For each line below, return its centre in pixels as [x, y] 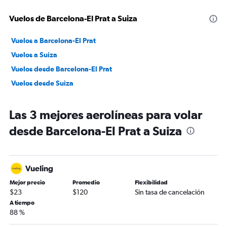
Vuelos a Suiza [34, 55]
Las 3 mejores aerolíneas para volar [106, 115]
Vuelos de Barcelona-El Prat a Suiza [73, 18]
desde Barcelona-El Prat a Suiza [96, 131]
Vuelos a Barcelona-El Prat [53, 41]
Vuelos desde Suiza [42, 83]
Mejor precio [27, 182]
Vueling [39, 168]
